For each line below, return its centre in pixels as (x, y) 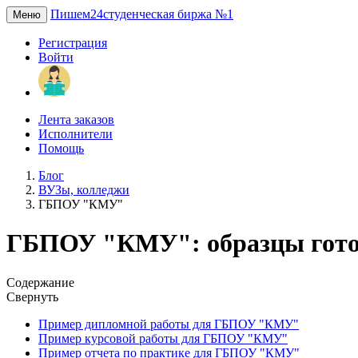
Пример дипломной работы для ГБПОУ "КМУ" (169, 324)
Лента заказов (76, 119)
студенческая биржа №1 (168, 14)
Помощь (61, 148)
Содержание (40, 282)
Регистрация (73, 43)
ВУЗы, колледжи (84, 190)
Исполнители (76, 134)
